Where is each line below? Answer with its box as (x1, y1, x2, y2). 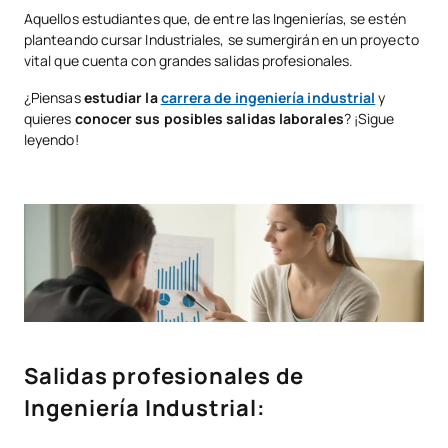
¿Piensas (24, 87, 84, 107)
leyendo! (24, 129, 79, 149)
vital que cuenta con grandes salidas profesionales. (24, 50, 354, 70)
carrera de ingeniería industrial (160, 87, 376, 107)
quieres (24, 108, 75, 128)
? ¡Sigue (343, 108, 395, 128)
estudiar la (83, 87, 161, 107)
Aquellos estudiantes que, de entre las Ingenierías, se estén (24, 8, 406, 28)
